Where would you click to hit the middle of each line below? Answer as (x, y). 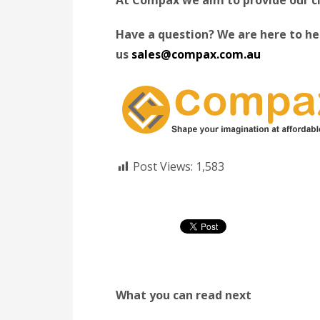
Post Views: (163, 166)
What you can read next (184, 295)
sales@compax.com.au (196, 54)
